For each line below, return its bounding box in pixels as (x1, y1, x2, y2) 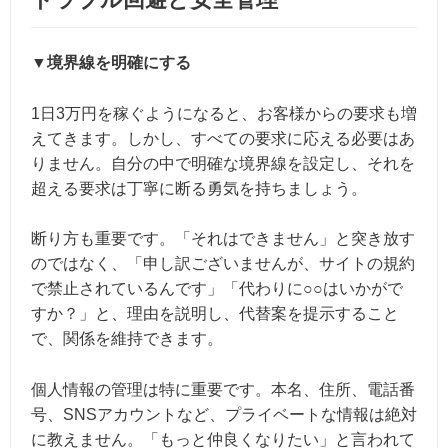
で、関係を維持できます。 (31, 330, 223, 348)
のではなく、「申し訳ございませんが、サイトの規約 (31, 255, 415, 273)
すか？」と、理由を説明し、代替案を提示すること (31, 305, 399, 323)
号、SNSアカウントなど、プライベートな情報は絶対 (31, 405, 417, 423)
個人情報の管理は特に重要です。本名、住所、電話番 (31, 380, 415, 398)
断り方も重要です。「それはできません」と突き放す (31, 230, 415, 248)
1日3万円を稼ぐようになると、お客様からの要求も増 (31, 104, 417, 122)
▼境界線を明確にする (31, 54, 191, 71)
